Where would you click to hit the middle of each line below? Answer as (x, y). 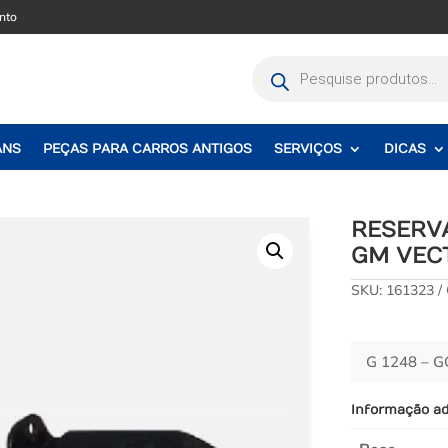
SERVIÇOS (308, 149)
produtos (283, 77)
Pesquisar (286, 61)
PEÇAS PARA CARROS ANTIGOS (148, 149)
